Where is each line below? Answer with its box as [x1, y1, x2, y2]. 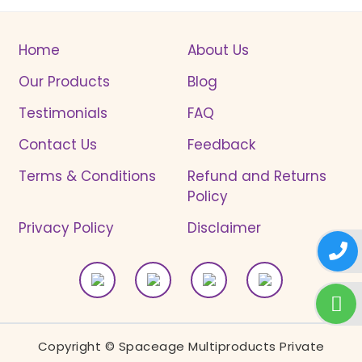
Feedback [187, 134, 255, 154]
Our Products [19, 71, 110, 91]
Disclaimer [187, 217, 261, 238]
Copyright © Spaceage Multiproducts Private [37, 337, 325, 355]
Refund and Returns [187, 166, 326, 186]
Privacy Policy [19, 217, 114, 238]
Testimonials [19, 103, 107, 123]
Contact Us [19, 134, 97, 154]
